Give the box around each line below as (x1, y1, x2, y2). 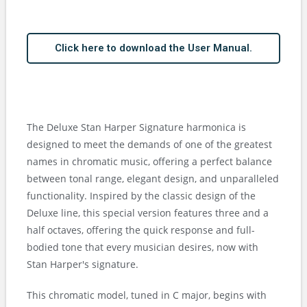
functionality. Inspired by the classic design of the (27, 188, 256, 202)
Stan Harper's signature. (27, 257, 138, 271)
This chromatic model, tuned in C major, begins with (27, 288, 267, 302)
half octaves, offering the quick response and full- (27, 223, 255, 236)
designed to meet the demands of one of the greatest (27, 137, 272, 151)
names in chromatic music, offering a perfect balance (27, 154, 272, 168)
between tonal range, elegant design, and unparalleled (27, 171, 279, 185)
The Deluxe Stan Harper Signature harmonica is (27, 120, 246, 134)
